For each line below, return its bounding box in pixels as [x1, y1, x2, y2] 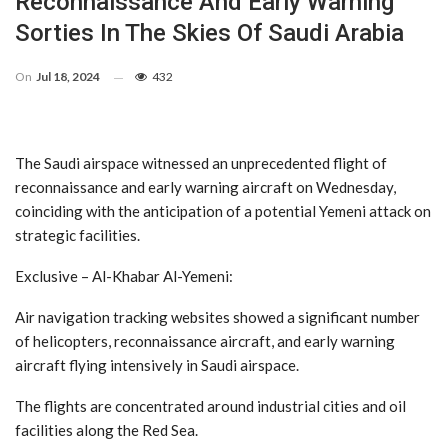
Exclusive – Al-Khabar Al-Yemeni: [15, 267, 233, 286]
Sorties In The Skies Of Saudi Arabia [15, 19, 404, 48]
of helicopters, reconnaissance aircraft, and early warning [15, 332, 395, 351]
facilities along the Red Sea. [15, 421, 198, 440]
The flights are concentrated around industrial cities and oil [15, 397, 406, 416]
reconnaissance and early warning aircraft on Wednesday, [15, 178, 396, 197]
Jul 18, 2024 [36, 69, 100, 85]
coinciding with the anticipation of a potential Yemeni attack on [15, 202, 431, 221]
